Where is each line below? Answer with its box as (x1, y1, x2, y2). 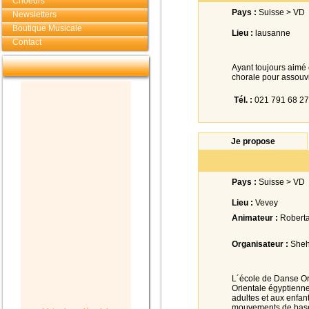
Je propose (230, 137, 275, 146)
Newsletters (12, 10, 57, 19)
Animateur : (232, 213, 278, 223)
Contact (12, 37, 41, 47)
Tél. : (234, 95, 252, 105)
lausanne (253, 28, 290, 38)
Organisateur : (232, 239, 288, 249)
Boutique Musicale (12, 23, 82, 33)
